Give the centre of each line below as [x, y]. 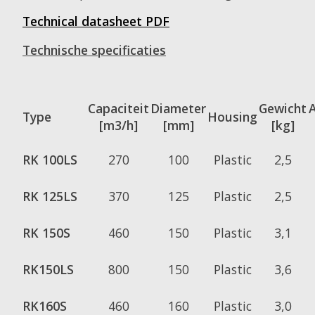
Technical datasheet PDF [96, 21]
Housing [232, 116]
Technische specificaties [94, 50]
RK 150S [46, 232]
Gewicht [283, 108]
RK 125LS [50, 196]
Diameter [178, 108]
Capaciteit [118, 108]
